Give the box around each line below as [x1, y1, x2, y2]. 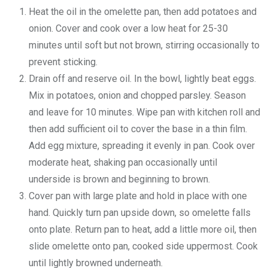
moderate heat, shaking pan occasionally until [29, 157, 217, 169]
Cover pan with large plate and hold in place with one [29, 190, 247, 202]
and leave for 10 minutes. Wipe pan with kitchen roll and [29, 106, 260, 118]
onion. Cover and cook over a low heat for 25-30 [29, 23, 228, 35]
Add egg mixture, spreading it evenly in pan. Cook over [29, 140, 255, 152]
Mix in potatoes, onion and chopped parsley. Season [29, 90, 246, 102]
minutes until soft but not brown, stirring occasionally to [29, 39, 260, 51]
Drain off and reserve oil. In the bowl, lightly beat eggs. [29, 73, 256, 85]
